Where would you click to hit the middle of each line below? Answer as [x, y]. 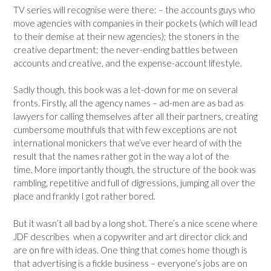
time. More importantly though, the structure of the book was [135, 170]
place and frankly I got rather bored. [84, 196]
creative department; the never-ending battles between [126, 49]
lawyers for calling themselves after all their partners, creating [135, 116]
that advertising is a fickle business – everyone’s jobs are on [130, 263]
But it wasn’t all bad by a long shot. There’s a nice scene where [135, 223]
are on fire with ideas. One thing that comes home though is [130, 250]
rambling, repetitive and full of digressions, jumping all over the [134, 183]
